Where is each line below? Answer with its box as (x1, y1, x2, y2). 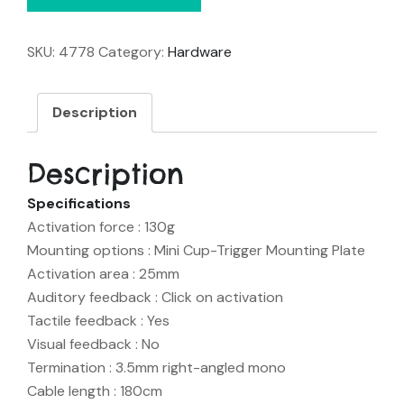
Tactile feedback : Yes (27, 311, 170, 331)
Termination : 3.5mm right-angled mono (27, 358, 286, 378)
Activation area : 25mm (27, 264, 179, 284)
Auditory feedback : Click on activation (27, 288, 283, 308)
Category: (98, 42, 168, 62)
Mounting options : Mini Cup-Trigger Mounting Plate (27, 241, 365, 261)
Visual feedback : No (27, 335, 160, 354)
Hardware (168, 42, 232, 62)
